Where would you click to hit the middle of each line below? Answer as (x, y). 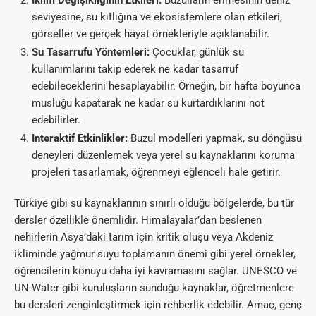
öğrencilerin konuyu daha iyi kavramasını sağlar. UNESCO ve (156, 271)
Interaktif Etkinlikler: (80, 139)
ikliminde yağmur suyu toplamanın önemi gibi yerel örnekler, (155, 254)
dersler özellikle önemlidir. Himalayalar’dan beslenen (138, 220)
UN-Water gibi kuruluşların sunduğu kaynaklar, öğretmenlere (154, 288)
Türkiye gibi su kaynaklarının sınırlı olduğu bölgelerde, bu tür (154, 203)
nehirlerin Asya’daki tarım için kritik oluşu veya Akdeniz (144, 237)
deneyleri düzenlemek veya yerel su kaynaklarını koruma (163, 156)
